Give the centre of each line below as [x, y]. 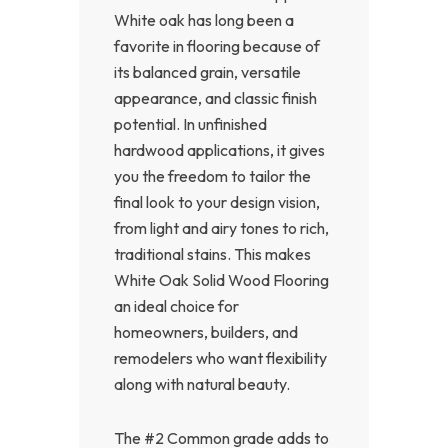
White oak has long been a [204, 19]
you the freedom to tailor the [212, 175]
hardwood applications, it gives [219, 149]
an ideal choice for [176, 305]
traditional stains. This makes [212, 253]
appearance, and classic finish [215, 97]
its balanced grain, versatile [207, 71]
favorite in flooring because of [217, 45]
